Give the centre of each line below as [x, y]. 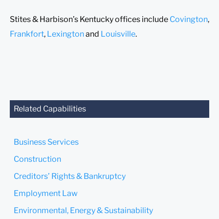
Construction [37, 159]
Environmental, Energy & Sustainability [83, 210]
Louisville [118, 34]
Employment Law [46, 193]
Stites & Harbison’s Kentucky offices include [90, 19]
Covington [189, 19]
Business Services [46, 142]
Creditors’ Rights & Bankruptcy [70, 176]
